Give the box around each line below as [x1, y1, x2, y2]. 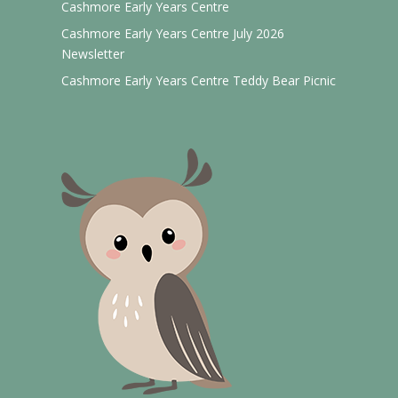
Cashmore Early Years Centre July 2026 [61, 25, 285, 43]
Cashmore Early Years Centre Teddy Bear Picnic [61, 72, 337, 90]
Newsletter [61, 45, 125, 63]
